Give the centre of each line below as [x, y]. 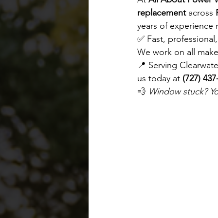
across [201, 13]
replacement [162, 13]
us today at [160, 78]
